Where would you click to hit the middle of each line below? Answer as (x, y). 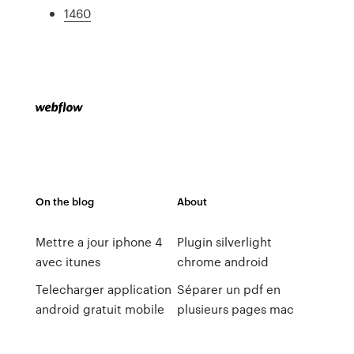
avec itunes (68, 262)
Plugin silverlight (224, 242)
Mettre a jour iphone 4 (98, 242)
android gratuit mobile (100, 309)
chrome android (222, 262)
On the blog (64, 201)
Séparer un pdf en (228, 289)
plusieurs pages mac (235, 309)
